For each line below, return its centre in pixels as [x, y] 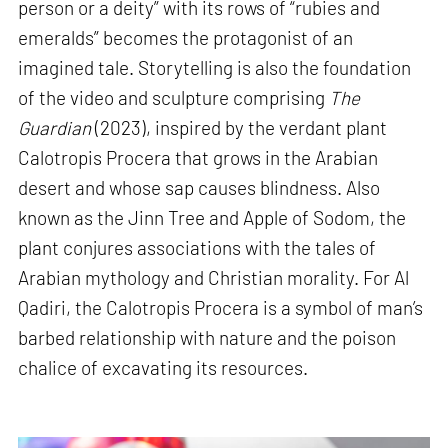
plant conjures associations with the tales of [197, 247]
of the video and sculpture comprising [174, 97]
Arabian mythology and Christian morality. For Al [214, 277]
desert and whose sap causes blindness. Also [199, 187]
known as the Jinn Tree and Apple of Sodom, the [212, 217]
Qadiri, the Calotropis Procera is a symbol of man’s [221, 307]
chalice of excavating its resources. [163, 367]
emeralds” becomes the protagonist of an [186, 37]
